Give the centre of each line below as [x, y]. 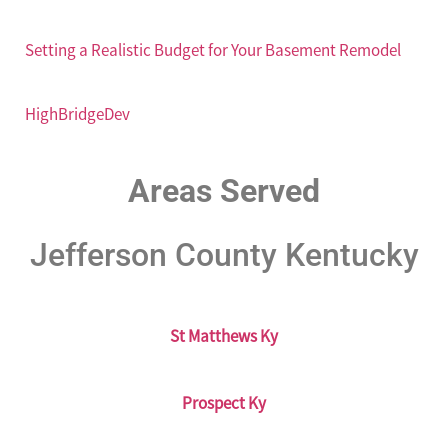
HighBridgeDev [77, 113]
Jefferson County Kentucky [224, 255]
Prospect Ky [224, 402]
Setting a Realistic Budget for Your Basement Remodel [213, 50]
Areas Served [224, 191]
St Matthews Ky [224, 336]
